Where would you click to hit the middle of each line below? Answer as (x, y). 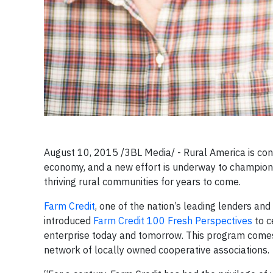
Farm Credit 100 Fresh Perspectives (173, 221)
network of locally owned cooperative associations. (157, 250)
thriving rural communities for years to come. (142, 182)
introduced (69, 221)
